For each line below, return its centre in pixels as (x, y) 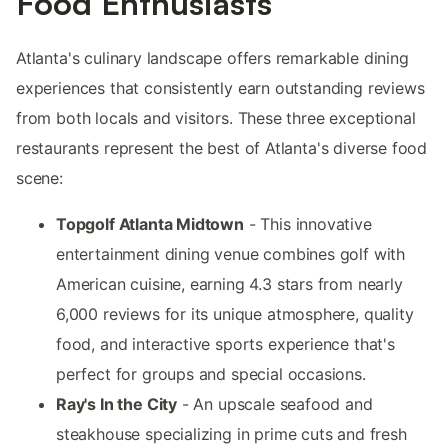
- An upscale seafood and (275, 404)
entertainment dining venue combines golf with (231, 254)
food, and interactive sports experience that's (225, 344)
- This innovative (307, 224)
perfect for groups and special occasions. (211, 374)
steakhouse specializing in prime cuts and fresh (231, 434)
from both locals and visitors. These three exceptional (216, 118)
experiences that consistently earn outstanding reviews (220, 88)
